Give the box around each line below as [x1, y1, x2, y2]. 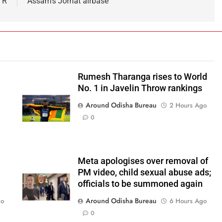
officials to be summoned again [77, 178, 203, 189]
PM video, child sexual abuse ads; [77, 167, 211, 177]
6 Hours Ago [169, 196, 207, 206]
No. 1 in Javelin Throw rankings [77, 83, 202, 93]
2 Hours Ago [169, 100, 207, 110]
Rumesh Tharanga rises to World [77, 71, 207, 82]
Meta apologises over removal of [77, 156, 208, 166]
